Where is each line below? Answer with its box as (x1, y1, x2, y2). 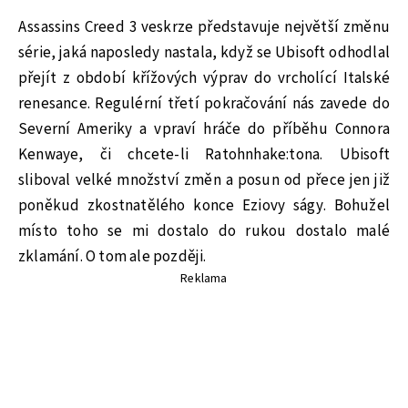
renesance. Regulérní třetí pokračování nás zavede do (18, 92, 390, 115)
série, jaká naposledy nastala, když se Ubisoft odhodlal (18, 41, 390, 64)
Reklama (180, 269, 228, 288)
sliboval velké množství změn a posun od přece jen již (18, 168, 390, 191)
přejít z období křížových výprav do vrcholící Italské (18, 66, 390, 89)
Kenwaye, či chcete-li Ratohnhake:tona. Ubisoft (18, 143, 390, 166)
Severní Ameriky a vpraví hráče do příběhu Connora (18, 117, 390, 140)
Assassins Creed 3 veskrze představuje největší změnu (18, 15, 390, 38)
